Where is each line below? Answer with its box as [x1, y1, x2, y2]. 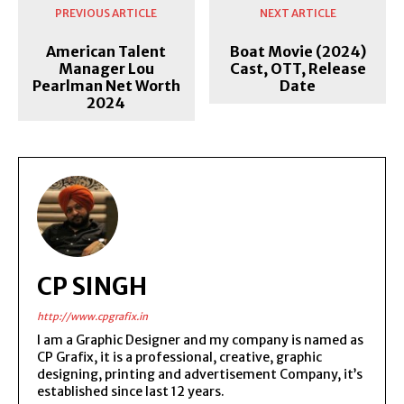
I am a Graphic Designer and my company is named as [37, 331, 363, 348]
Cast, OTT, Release [229, 59, 366, 78]
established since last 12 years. [37, 382, 225, 399]
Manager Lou [58, 59, 154, 78]
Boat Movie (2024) [229, 41, 366, 60]
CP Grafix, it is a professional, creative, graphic [37, 348, 322, 365]
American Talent [46, 41, 167, 60]
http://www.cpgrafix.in [37, 309, 148, 323]
